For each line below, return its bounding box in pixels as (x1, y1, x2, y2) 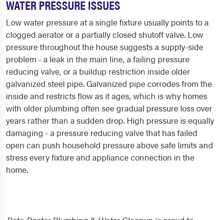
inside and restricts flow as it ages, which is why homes (6, 90, 207, 102)
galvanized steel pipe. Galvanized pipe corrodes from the (6, 78, 212, 90)
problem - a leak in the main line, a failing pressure (6, 53, 190, 65)
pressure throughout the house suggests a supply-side (6, 41, 203, 53)
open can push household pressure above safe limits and (6, 139, 213, 151)
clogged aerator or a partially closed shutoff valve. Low (6, 28, 203, 41)
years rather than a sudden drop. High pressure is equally (6, 114, 214, 127)
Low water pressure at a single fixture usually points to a (6, 16, 209, 28)
